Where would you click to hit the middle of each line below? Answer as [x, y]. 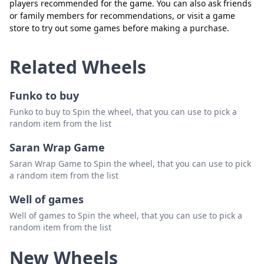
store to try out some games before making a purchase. [119, 28]
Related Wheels [78, 67]
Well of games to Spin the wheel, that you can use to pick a [126, 216]
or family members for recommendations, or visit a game [122, 16]
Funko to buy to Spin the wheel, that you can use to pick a [123, 112]
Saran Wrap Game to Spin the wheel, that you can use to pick [130, 164]
